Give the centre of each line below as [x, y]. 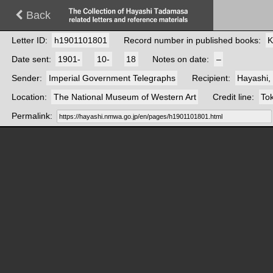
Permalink [30, 116]
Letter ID [28, 40]
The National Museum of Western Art [125, 97]
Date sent [30, 59]
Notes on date [180, 59]
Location [28, 97]
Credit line [232, 97]
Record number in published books [191, 40]
